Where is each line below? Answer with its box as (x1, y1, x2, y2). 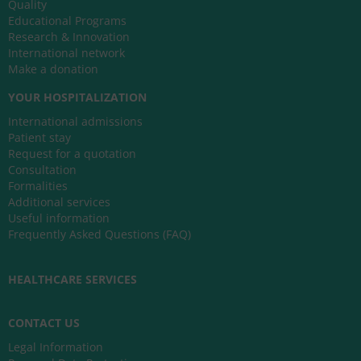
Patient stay (8, 130, 71, 146)
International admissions (8, 114, 143, 130)
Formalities (8, 178, 68, 194)
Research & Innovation (8, 29, 130, 45)
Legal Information (8, 339, 103, 355)
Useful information (8, 210, 110, 226)
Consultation (8, 162, 77, 178)
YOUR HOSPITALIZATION (8, 89, 147, 106)
